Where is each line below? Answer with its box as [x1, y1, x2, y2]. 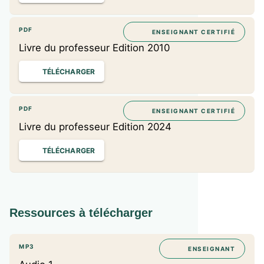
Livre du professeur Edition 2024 [19, 121, 171, 133]
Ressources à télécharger [9, 206, 153, 219]
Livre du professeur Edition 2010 [19, 42, 170, 54]
